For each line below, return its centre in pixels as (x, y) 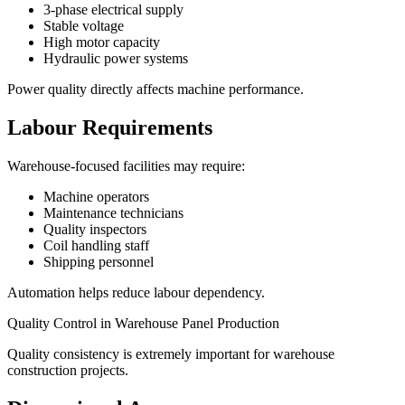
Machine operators (96, 196)
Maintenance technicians (113, 212)
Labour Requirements (110, 127)
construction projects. (68, 370)
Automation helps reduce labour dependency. (136, 292)
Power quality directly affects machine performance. (155, 89)
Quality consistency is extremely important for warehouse (171, 353)
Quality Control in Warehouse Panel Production (143, 323)
